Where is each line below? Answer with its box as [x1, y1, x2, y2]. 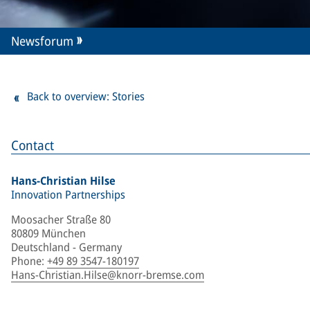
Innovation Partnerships [11, 187, 125, 202]
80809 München [11, 226, 86, 241]
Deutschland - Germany [11, 239, 122, 255]
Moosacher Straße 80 [11, 212, 111, 227]
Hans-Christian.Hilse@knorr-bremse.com [11, 267, 204, 282]
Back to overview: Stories [27, 89, 145, 104]
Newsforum [11, 33, 73, 49]
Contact [11, 136, 54, 154]
